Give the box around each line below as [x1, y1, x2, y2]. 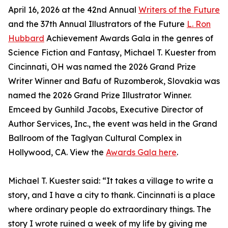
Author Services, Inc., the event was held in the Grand [8, 119, 217, 129]
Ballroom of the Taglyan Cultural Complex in [8, 133, 182, 144]
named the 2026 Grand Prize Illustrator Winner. [8, 90, 191, 101]
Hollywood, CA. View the [8, 147, 106, 158]
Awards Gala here [106, 147, 177, 158]
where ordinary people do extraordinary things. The [8, 204, 211, 215]
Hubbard [8, 33, 44, 44]
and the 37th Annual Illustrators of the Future [8, 19, 187, 30]
